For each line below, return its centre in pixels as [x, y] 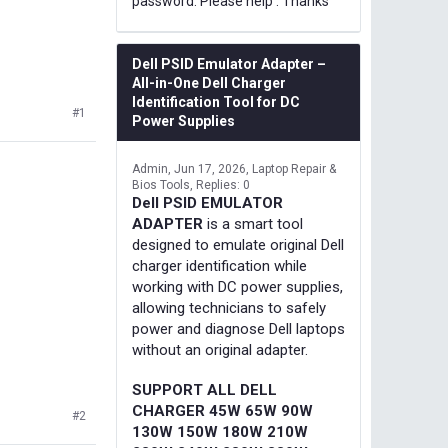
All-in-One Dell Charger [209, 83]
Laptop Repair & [294, 169]
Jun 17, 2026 [210, 169]
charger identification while [219, 266]
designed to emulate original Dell [238, 245]
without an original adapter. [220, 350]
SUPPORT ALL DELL [204, 390]
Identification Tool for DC [216, 102]
